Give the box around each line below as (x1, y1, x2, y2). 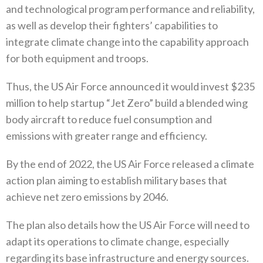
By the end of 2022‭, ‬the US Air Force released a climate (6, 157, 254, 171)
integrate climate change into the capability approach (6, 35, 249, 49)
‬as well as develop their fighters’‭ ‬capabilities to (6, 19, 218, 32)
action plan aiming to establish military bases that (6, 174, 227, 187)
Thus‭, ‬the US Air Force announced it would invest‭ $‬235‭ (6, 80, 255, 93)
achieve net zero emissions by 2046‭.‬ (6, 190, 168, 204)
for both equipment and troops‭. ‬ (6, 52, 150, 65)
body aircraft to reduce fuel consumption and (6, 113, 212, 126)
